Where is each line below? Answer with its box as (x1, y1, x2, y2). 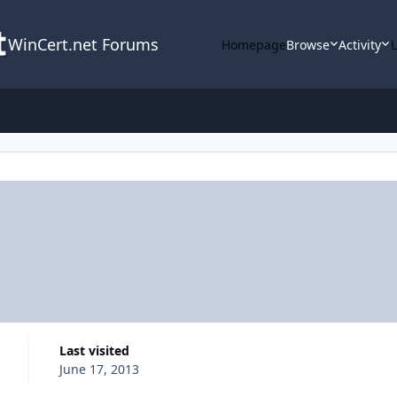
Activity (339, 35, 382, 53)
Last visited (66, 341, 129, 359)
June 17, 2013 (58, 360, 139, 378)
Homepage (221, 35, 286, 53)
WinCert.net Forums (7, 34, 159, 55)
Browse (285, 35, 330, 53)
